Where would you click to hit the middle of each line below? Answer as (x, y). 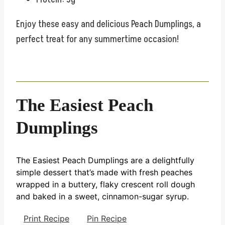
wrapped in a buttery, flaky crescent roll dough (105, 184)
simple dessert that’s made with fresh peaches (104, 172)
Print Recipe (46, 218)
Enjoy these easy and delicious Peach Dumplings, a (108, 24)
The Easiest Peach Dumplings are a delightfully (105, 160)
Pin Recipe (107, 218)
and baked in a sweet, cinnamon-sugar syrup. (102, 196)
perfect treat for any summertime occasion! (97, 39)
